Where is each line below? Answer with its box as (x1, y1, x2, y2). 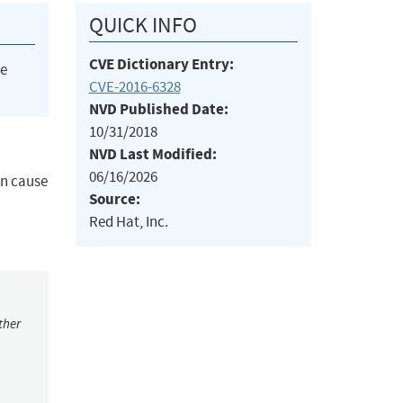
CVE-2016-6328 (88, 77, 181, 97)
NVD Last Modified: (88, 144, 217, 166)
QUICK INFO (88, 12, 197, 40)
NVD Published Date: (88, 99, 228, 121)
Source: (88, 189, 140, 210)
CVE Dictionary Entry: (88, 54, 234, 76)
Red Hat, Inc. (88, 212, 168, 232)
